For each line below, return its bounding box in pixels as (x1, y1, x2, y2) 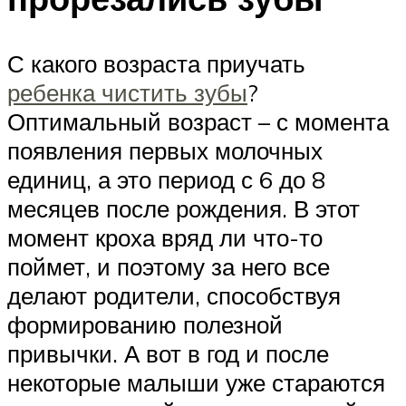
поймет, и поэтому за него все (7, 251, 330, 281)
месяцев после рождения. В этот (7, 193, 360, 223)
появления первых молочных (7, 135, 323, 165)
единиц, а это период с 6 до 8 (7, 164, 325, 194)
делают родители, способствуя (7, 280, 341, 310)
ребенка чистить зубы (7, 77, 247, 107)
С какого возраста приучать (7, 48, 305, 78)
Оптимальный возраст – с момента (7, 106, 389, 136)
